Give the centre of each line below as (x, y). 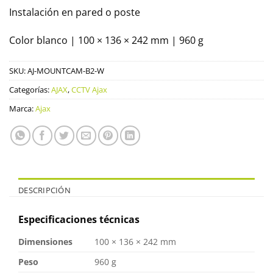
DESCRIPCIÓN (44, 190)
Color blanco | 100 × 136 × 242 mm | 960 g (106, 41)
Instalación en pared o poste (75, 12)
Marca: (22, 108)
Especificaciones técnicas (79, 219)
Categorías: (30, 89)
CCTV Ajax (89, 89)
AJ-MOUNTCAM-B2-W (66, 70)
